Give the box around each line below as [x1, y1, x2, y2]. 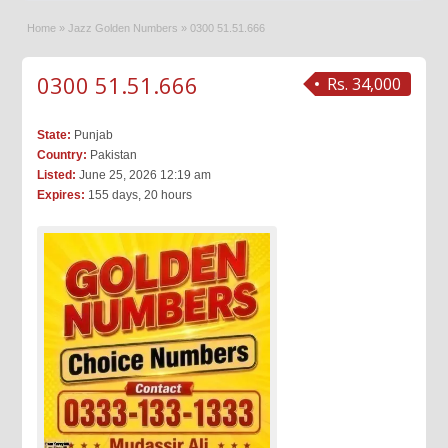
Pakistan [87, 148, 138, 162]
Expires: [37, 188, 86, 202]
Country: [37, 148, 88, 162]
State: [37, 128, 72, 142]
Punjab [71, 128, 114, 142]
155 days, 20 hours [85, 188, 193, 202]
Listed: [37, 168, 77, 182]
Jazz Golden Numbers [68, 22, 179, 34]
